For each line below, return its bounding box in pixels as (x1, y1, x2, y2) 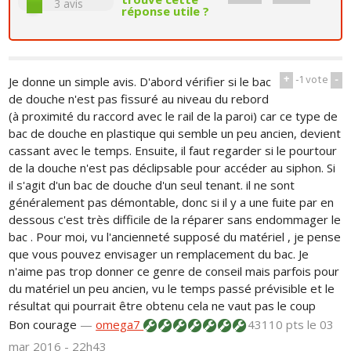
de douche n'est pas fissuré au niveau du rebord (9, 90, 270, 107)
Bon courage (9, 317, 78, 332)
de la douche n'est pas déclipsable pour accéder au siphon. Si (9, 159, 336, 175)
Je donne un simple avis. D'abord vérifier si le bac (9, 73, 272, 89)
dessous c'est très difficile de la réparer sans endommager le (9, 211, 342, 227)
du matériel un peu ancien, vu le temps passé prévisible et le (9, 280, 335, 296)
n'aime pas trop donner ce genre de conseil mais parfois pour (9, 262, 340, 279)
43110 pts (244, 317, 308, 332)
